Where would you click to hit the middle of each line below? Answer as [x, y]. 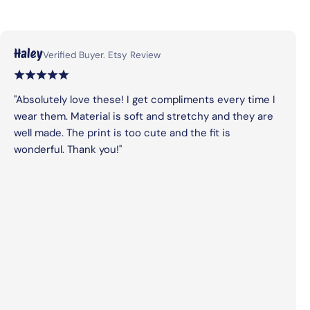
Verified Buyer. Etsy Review [102, 55]
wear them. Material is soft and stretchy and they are [144, 116]
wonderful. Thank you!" [68, 149]
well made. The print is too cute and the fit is [122, 133]
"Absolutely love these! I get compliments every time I [145, 99]
